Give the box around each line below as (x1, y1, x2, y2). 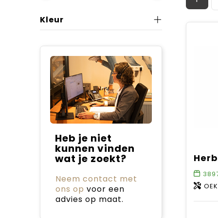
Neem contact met (55, 173, 137, 184)
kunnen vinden (54, 141, 135, 155)
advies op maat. (55, 193, 124, 205)
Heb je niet (54, 131, 112, 145)
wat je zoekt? (54, 151, 127, 165)
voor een (84, 183, 125, 195)
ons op (55, 183, 84, 195)
